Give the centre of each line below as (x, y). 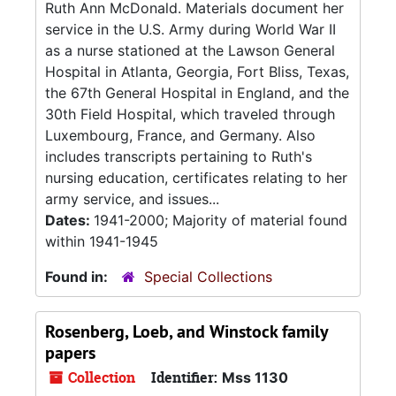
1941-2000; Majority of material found (221, 220)
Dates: (69, 220)
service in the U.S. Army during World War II (190, 29)
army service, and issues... (132, 199)
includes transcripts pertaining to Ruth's (179, 156)
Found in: (78, 277)
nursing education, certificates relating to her (196, 178)
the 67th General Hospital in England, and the (197, 93)
